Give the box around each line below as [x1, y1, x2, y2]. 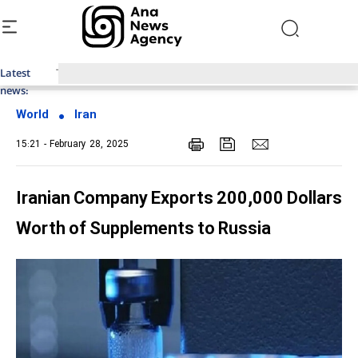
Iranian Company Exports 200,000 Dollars [16, 186, 342, 213]
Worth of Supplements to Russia [16, 217, 271, 243]
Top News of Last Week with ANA [55, 66, 210, 82]
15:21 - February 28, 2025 [16, 137, 129, 152]
